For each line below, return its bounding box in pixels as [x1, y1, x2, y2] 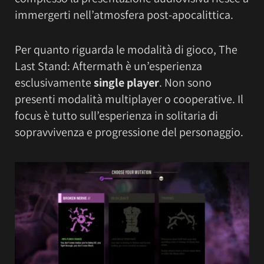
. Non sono [159, 74, 212, 90]
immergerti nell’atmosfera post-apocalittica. [15, 7, 233, 23]
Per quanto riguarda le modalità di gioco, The [15, 41, 237, 57]
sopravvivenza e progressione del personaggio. [15, 124, 243, 140]
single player [94, 74, 159, 90]
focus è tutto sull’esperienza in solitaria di [15, 107, 218, 123]
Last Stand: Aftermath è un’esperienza [15, 58, 202, 74]
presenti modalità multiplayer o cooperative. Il [15, 91, 243, 107]
